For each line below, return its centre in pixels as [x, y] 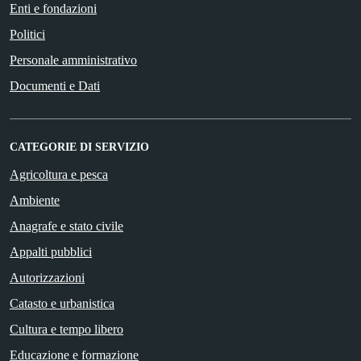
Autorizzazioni [47, 277]
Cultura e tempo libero [66, 329]
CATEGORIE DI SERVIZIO [79, 147]
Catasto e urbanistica [62, 303]
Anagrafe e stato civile [66, 226]
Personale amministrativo [73, 60]
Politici [27, 34]
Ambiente [35, 200]
